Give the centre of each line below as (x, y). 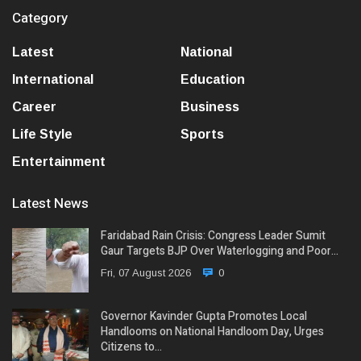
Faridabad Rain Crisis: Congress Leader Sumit (213, 235)
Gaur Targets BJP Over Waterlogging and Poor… (220, 251)
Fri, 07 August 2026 (146, 272)
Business (210, 106)
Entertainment (59, 161)
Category (40, 18)
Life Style (42, 134)
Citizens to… (131, 346)
